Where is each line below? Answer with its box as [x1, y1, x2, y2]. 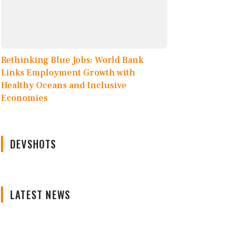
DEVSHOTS [10, 136, 57, 152]
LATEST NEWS [10, 187, 71, 203]
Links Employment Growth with [1, 67, 135, 79]
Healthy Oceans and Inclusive [1, 80, 127, 92]
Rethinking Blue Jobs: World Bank [1, 54, 143, 66]
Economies [1, 92, 48, 104]
